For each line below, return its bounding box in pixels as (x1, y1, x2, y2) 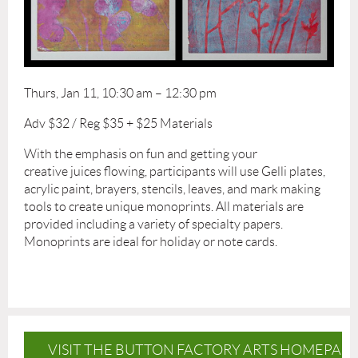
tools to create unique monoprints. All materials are (24, 199, 304, 213)
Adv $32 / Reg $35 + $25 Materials (24, 116, 213, 130)
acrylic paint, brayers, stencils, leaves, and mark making (24, 181, 320, 196)
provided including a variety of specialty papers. (24, 217, 283, 231)
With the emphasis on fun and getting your (24, 146, 257, 161)
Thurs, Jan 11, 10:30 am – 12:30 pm (24, 86, 217, 100)
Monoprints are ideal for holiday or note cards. (24, 234, 277, 249)
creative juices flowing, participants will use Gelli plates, (24, 164, 325, 178)
